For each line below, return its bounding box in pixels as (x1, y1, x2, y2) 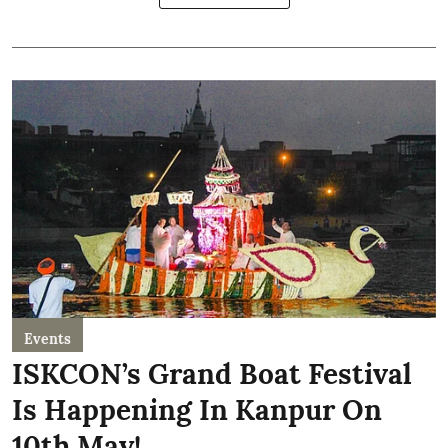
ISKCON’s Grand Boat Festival (12, 356, 412, 393)
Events (24, 330, 71, 349)
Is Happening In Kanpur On (12, 392, 382, 429)
